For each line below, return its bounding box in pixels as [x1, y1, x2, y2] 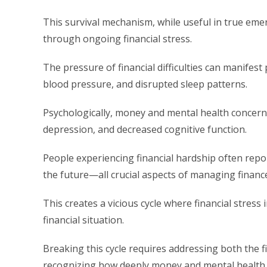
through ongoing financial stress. [43, 32, 192, 45]
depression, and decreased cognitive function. [43, 123, 247, 136]
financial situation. [43, 213, 124, 226]
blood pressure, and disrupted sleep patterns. [43, 77, 247, 91]
